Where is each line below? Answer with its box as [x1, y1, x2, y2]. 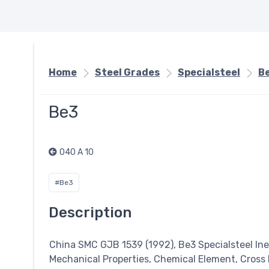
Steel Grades [95, 66, 160, 78]
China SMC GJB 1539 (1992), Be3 [49, 238, 198, 250]
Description [49, 204, 131, 221]
